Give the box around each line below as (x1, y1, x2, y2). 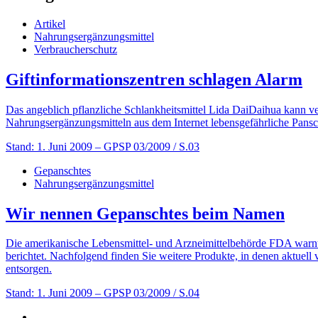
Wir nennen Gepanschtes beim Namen (6, 204, 285, 223)
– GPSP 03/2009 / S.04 (95, 287, 199, 300)
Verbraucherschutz (34, 43, 117, 55)
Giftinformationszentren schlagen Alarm (6, 70, 302, 89)
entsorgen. (6, 263, 52, 275)
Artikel (34, 17, 65, 30)
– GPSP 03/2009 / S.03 (95, 140, 199, 153)
